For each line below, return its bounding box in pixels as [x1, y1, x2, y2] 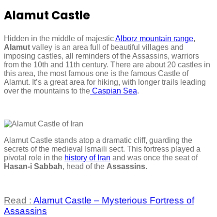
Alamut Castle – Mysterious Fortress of [33, 195, 194, 205]
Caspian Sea [90, 86, 137, 95]
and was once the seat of [110, 153, 198, 162]
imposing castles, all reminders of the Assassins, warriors [4, 51, 199, 60]
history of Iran [64, 153, 110, 162]
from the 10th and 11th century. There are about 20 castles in [4, 60, 210, 69]
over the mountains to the [4, 86, 90, 95]
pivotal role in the [4, 153, 64, 162]
